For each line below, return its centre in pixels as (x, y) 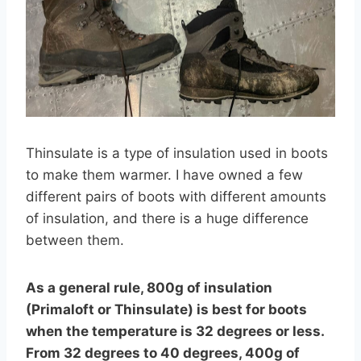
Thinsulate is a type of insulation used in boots (177, 154)
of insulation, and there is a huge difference (167, 219)
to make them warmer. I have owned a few (164, 175)
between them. (75, 241)
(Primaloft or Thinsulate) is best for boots (166, 310)
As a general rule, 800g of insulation (149, 288)
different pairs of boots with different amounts (176, 197)
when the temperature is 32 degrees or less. (175, 332)
